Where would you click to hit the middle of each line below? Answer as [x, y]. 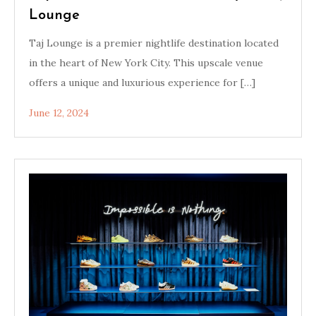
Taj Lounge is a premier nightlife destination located [154, 43]
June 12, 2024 [59, 113]
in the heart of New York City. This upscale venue [146, 63]
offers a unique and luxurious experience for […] [142, 83]
